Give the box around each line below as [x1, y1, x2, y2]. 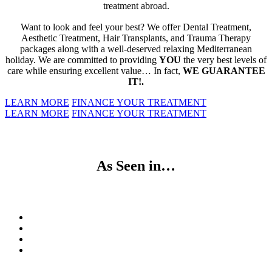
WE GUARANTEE [182, 66, 265, 76]
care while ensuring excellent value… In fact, [7, 66, 183, 76]
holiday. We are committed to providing [5, 55, 159, 66]
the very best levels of [181, 55, 267, 66]
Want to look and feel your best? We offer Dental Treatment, [21, 22, 251, 33]
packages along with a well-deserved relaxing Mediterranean [20, 44, 252, 55]
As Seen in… [97, 158, 175, 174]
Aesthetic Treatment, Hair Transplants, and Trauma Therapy [21, 33, 251, 44]
